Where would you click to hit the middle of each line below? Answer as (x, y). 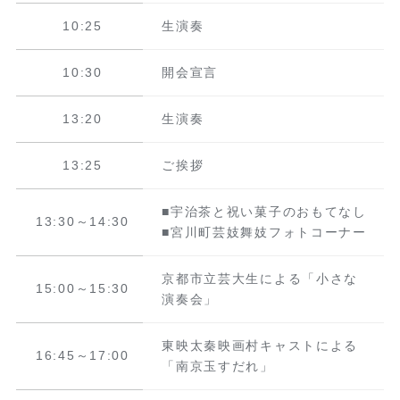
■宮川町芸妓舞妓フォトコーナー (264, 233)
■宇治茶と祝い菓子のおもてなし (264, 212)
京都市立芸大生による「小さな (260, 279)
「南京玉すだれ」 (218, 367)
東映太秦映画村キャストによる (260, 346)
